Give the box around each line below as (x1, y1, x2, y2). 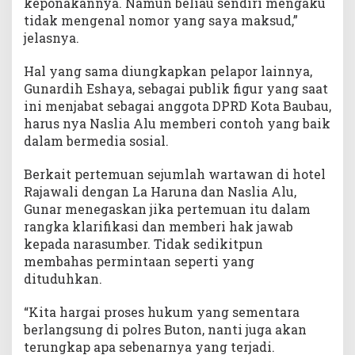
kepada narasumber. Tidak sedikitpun (24, 235, 263, 252)
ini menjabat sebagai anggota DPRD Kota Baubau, (24, 97, 331, 114)
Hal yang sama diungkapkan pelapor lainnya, (24, 62, 312, 79)
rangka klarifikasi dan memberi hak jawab (24, 217, 293, 235)
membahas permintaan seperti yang (24, 252, 254, 269)
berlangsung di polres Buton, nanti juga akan (24, 320, 307, 338)
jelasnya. (24, 29, 79, 46)
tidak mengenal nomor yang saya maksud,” (24, 11, 298, 29)
